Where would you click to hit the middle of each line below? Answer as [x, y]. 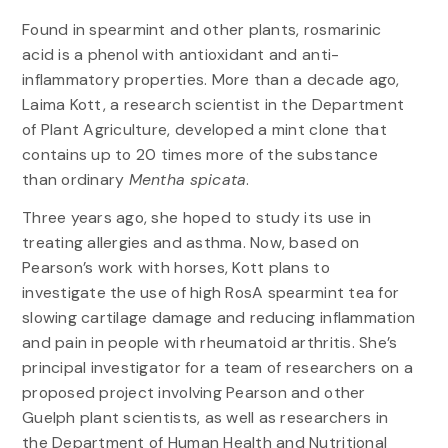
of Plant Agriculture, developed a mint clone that [204, 130]
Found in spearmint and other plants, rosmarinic [201, 30]
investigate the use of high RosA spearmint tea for [210, 293]
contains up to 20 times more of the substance [199, 155]
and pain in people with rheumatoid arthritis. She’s [209, 343]
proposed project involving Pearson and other [193, 393]
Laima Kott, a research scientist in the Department [213, 105]
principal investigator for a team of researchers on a [217, 368]
